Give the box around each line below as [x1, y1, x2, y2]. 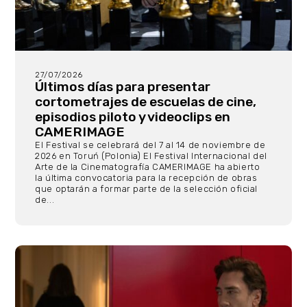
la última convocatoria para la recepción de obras [35, 173, 258, 183]
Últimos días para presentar [35, 79, 211, 95]
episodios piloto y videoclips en [35, 109, 231, 125]
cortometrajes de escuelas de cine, [35, 94, 257, 110]
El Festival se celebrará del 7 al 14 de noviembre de [35, 140, 266, 150]
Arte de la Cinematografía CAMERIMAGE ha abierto [35, 162, 260, 172]
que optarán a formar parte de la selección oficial [35, 184, 258, 194]
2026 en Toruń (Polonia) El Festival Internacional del [35, 151, 267, 161]
